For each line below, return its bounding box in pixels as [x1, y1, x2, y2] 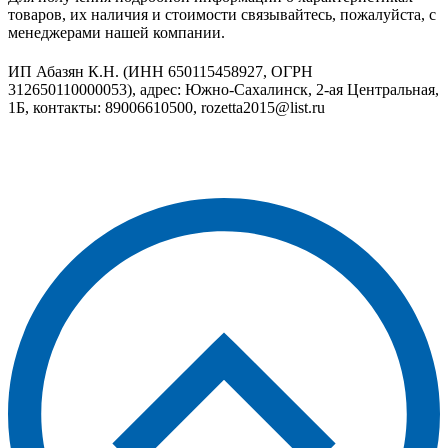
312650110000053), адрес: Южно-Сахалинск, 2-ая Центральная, [8, 81, 439, 99]
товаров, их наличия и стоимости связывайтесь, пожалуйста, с [8, 5, 436, 23]
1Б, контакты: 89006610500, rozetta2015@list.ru [8, 99, 325, 117]
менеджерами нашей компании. [8, 23, 225, 41]
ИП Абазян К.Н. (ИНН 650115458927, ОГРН [8, 63, 313, 81]
